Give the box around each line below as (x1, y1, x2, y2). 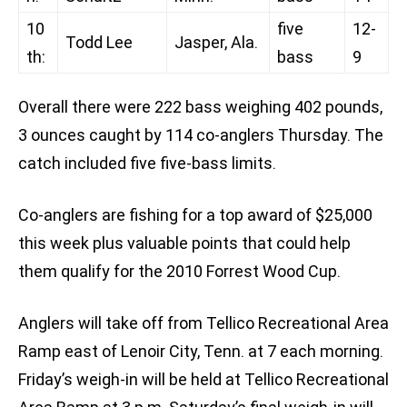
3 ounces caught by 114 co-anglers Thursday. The (18, 125, 383, 145)
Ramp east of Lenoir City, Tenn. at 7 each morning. (18, 342, 383, 362)
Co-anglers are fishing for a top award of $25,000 (18, 205, 372, 225)
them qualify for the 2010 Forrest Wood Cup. (18, 262, 341, 282)
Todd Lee (65, 33, 133, 53)
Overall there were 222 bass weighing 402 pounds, (18, 97, 382, 117)
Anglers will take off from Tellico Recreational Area (18, 313, 389, 333)
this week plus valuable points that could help (18, 233, 351, 253)
